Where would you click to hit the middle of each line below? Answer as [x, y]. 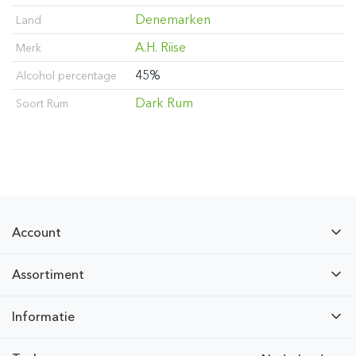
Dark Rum [164, 103]
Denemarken [173, 19]
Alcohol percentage [66, 75]
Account [37, 232]
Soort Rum [42, 103]
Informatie [43, 316]
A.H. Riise [161, 47]
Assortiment [48, 274]
